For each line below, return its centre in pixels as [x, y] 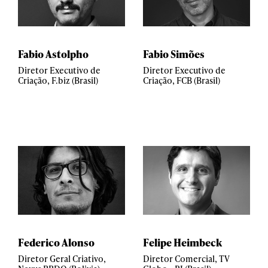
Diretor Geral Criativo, [62, 259]
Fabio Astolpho [53, 54]
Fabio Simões [174, 54]
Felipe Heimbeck [182, 242]
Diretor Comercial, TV [186, 259]
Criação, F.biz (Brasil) [58, 80]
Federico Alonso [56, 242]
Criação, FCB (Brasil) [182, 80]
